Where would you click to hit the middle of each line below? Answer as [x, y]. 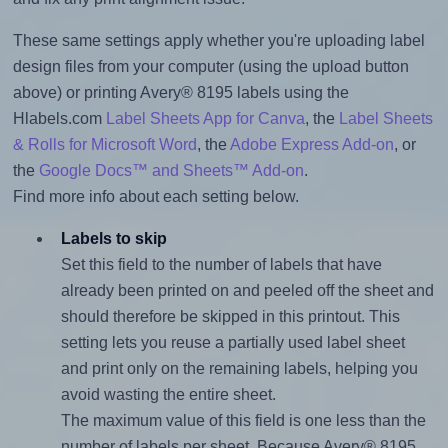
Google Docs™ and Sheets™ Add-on [171, 171]
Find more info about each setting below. [155, 197]
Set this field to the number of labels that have [221, 265]
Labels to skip [113, 239]
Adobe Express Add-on [311, 145]
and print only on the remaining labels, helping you [239, 369]
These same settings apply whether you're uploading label [218, 41]
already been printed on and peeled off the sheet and [247, 291]
